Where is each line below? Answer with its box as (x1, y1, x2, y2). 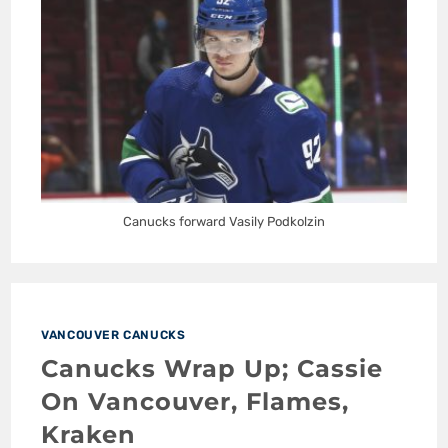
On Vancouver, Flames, (41, 386, 350, 416)
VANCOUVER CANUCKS (41, 327, 186, 342)
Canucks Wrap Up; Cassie (41, 353, 384, 383)
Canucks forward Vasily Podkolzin (123, 213, 325, 229)
